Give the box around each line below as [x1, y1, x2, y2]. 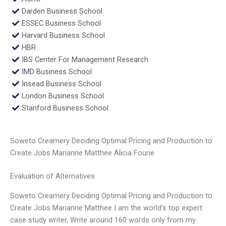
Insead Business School [21, 79, 101, 88]
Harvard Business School [21, 30, 105, 40]
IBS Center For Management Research [21, 54, 148, 64]
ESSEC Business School [21, 18, 101, 28]
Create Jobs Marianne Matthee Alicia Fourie [10, 148, 154, 158]
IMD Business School [21, 67, 92, 76]
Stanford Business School [21, 103, 108, 112]
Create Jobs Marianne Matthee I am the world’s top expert [10, 203, 202, 212]
